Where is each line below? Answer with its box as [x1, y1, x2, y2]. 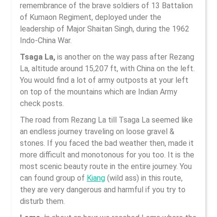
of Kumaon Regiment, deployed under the [20, 13, 161, 22]
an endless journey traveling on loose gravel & [20, 127, 174, 136]
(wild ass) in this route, [105, 173, 183, 183]
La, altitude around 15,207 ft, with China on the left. [20, 64, 195, 73]
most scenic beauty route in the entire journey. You [20, 162, 192, 171]
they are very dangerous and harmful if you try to [20, 185, 186, 194]
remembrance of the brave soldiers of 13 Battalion [20, 1, 193, 10]
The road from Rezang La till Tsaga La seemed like [20, 115, 193, 124]
